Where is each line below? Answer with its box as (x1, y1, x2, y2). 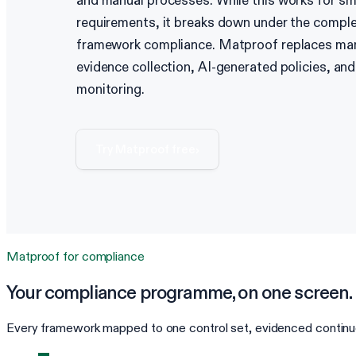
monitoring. (76, 81, 145, 99)
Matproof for (6, 248, 82, 264)
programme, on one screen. (136, 280, 353, 304)
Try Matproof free (95, 141, 195, 157)
